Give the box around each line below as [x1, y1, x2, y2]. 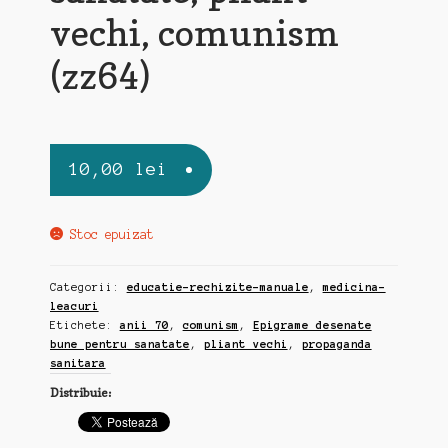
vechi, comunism [49, 11, 339, 55]
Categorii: [49, 281, 127, 294]
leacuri [49, 300, 99, 313]
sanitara [49, 357, 106, 370]
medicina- [322, 281, 386, 294]
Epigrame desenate [252, 319, 372, 332]
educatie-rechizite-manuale [126, 281, 309, 294]
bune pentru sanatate [49, 338, 190, 351]
